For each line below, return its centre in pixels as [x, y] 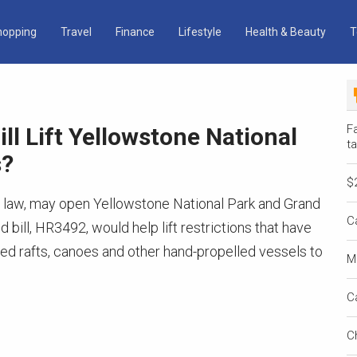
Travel [76, 32]
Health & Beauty [286, 32]
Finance [135, 32]
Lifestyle [200, 32]
